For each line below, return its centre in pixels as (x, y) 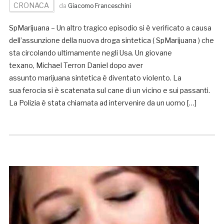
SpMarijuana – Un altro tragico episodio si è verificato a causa (110, 28)
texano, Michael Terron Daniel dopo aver (76, 65)
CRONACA (31, 5)
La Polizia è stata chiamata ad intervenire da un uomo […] (102, 103)
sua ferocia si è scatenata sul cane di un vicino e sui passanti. (109, 90)
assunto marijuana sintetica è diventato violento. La (95, 78)
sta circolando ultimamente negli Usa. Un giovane (90, 53)
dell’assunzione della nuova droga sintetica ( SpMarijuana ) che (111, 40)
